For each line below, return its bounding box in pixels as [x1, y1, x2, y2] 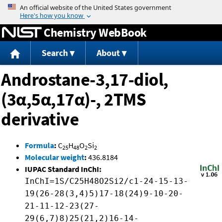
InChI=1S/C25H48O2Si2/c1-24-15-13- [25, 176, 188, 186]
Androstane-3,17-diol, [1, 68, 168, 91]
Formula [25, 140, 54, 151]
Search [41, 47, 68, 59]
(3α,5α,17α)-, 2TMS [1, 88, 146, 111]
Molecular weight [25, 152, 84, 163]
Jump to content [83, 2, 139, 12]
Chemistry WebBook [44, 24, 147, 40]
